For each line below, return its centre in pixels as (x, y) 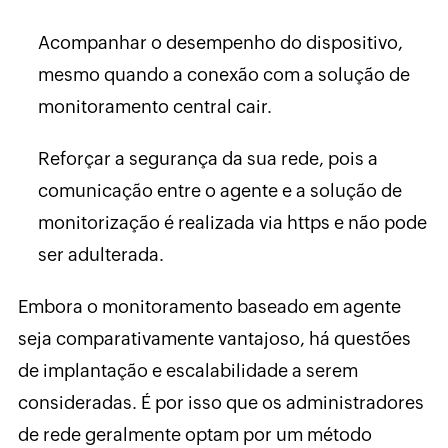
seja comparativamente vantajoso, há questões (214, 338)
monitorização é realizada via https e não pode (232, 222)
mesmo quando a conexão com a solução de (223, 74)
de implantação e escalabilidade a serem (187, 370)
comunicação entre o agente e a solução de (219, 190)
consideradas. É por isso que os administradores (220, 402)
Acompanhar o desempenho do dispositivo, (220, 42)
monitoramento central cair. (154, 106)
